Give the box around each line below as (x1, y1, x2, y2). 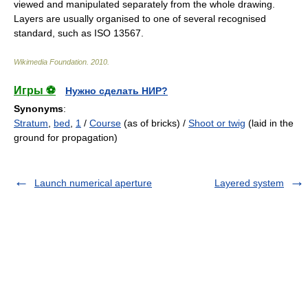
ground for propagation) (14, 132, 118, 143)
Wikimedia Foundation (14, 58, 87, 66)
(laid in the (245, 118, 294, 129)
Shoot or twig (188, 118, 245, 129)
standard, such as (14, 27, 94, 38)
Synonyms (14, 103, 63, 114)
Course (89, 118, 121, 129)
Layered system (214, 177, 284, 188)
